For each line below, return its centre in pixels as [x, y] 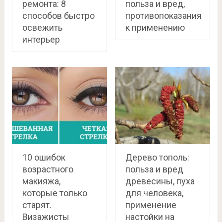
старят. [37, 205]
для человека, [154, 193]
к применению [155, 28]
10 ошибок [44, 157]
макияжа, [41, 181]
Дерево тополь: [157, 157]
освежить [42, 28]
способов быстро [58, 16]
